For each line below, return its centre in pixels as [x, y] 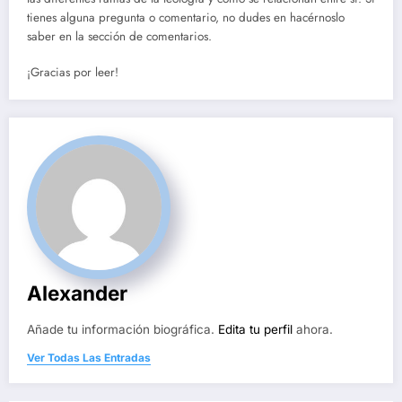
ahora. [313, 329]
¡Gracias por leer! [73, 72]
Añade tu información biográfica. [122, 329]
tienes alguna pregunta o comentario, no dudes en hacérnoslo [186, 17]
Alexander [77, 293]
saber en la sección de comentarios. [119, 36]
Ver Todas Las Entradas [89, 357]
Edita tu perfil [255, 329]
